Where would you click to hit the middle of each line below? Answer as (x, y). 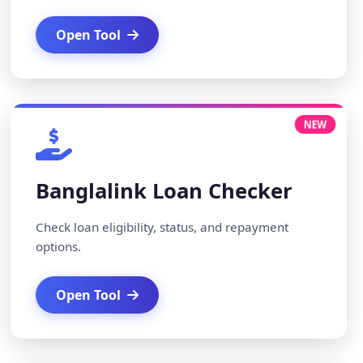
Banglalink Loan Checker (164, 191)
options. (59, 246)
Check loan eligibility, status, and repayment (162, 227)
